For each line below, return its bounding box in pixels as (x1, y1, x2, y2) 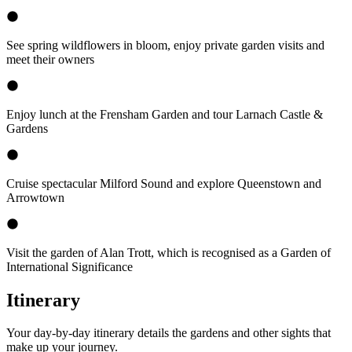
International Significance (6, 259, 133, 273)
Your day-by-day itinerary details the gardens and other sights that (6, 326, 331, 340)
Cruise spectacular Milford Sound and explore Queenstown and (6, 176, 321, 190)
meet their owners (6, 52, 94, 66)
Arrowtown (6, 190, 64, 204)
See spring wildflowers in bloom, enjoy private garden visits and (6, 38, 324, 52)
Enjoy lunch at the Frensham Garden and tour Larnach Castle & (6, 107, 323, 121)
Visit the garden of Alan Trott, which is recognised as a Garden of (6, 245, 331, 259)
